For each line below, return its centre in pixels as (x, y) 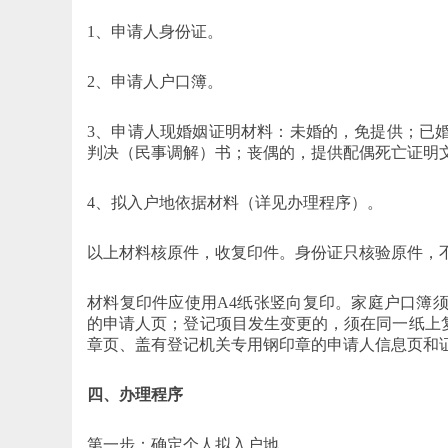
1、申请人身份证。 (155, 31)
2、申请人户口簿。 (155, 81)
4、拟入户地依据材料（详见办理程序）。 (235, 202)
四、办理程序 (135, 394)
